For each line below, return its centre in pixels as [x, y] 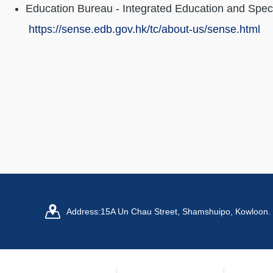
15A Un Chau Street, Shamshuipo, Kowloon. [186, 211]
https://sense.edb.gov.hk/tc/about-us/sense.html [143, 29]
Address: [84, 211]
